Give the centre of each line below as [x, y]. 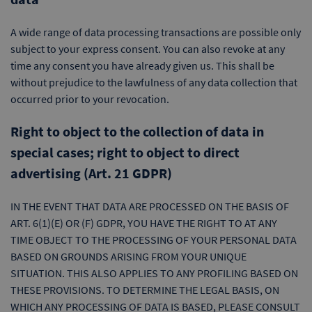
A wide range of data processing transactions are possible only [156, 32]
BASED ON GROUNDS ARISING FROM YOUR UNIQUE [128, 256]
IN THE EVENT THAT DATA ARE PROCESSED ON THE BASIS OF [150, 206]
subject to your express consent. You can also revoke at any [148, 49]
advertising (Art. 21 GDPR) [91, 173]
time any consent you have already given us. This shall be [142, 65]
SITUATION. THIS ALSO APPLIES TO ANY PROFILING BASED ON [154, 273]
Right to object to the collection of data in [137, 131]
